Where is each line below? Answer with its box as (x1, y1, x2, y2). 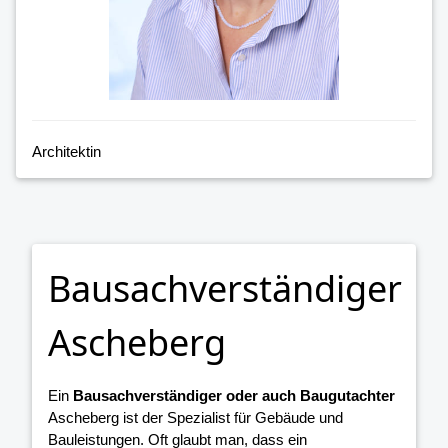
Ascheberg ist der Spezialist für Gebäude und (48, 409, 343, 427)
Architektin (32, 143, 101, 161)
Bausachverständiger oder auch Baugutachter (73, 387, 395, 405)
